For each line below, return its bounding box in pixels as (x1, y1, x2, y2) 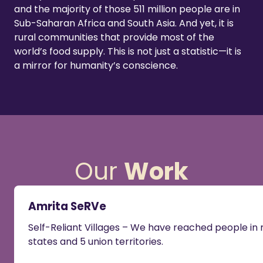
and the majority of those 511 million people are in (14, 2, 240, 16)
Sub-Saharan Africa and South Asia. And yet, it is (14, 16, 234, 31)
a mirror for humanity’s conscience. (14, 59, 178, 73)
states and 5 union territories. (28, 235, 163, 249)
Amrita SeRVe (28, 198, 106, 215)
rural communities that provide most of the (14, 31, 214, 45)
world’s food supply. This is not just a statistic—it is (14, 45, 241, 59)
